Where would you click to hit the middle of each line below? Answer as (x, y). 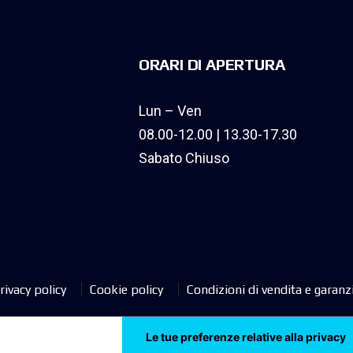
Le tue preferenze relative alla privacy (246, 336)
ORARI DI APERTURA (212, 64)
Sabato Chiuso (184, 158)
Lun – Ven (170, 110)
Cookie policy (126, 289)
